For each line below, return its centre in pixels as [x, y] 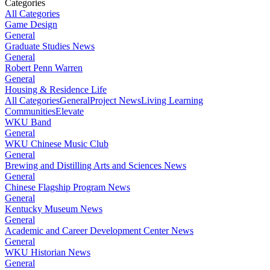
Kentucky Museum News [54, 209]
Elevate [70, 111]
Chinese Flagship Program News [67, 187]
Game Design [31, 24]
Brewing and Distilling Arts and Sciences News [96, 165]
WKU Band [28, 122]
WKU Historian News [48, 252]
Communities [30, 111]
